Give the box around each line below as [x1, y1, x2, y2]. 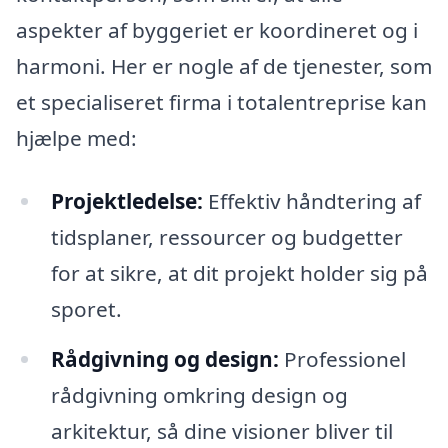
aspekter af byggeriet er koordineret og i [16, 15, 418, 44]
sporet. [50, 295, 122, 324]
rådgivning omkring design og [50, 381, 348, 410]
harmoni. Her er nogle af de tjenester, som [16, 51, 432, 80]
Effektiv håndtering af [202, 187, 421, 216]
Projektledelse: [50, 187, 203, 216]
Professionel [278, 345, 406, 374]
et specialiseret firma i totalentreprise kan [16, 87, 427, 116]
